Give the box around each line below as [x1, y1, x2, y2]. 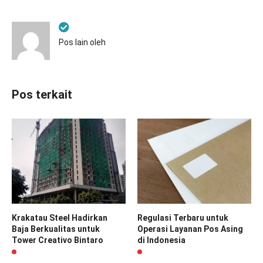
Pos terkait [12, 87, 72, 102]
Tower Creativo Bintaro [12, 235, 103, 245]
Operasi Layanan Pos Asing [137, 224, 243, 234]
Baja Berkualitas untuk [12, 224, 100, 234]
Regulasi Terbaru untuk [137, 213, 228, 223]
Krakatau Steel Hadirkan [12, 213, 107, 223]
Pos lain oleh [59, 37, 106, 47]
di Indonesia [137, 235, 186, 245]
